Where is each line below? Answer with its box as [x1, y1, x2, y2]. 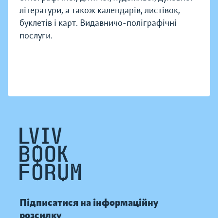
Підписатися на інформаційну [19, 197, 158, 209]
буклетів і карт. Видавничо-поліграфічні [19, 18, 177, 29]
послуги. [19, 30, 53, 41]
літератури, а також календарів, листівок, [19, 5, 180, 16]
